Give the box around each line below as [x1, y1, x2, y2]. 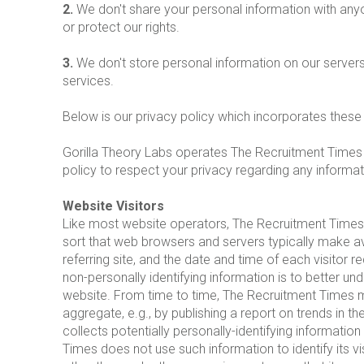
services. [63, 73, 114, 89]
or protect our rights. [63, 19, 180, 36]
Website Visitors [63, 198, 164, 214]
